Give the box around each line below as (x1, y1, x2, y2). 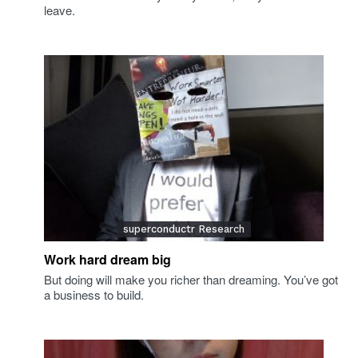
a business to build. (44, 286, 144, 303)
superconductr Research (123, 223, 245, 235)
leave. (44, 2, 75, 18)
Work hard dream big (44, 250, 171, 268)
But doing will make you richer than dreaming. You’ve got (44, 271, 338, 288)
